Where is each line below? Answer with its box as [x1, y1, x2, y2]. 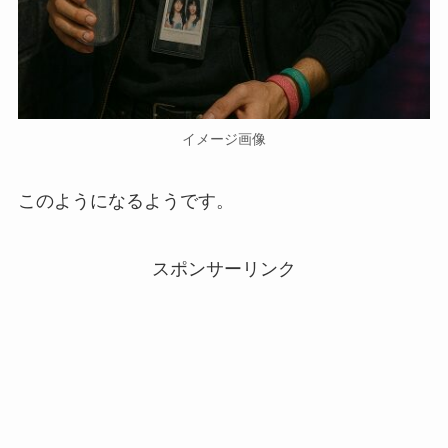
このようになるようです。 [17, 191, 234, 212]
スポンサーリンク [152, 259, 296, 280]
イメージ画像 [182, 131, 266, 148]
